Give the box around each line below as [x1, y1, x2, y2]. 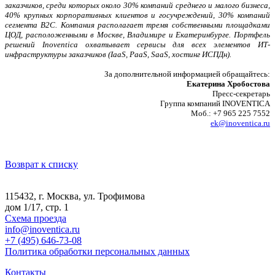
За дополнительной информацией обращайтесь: [104, 69, 270, 79]
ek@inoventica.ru [211, 118, 270, 128]
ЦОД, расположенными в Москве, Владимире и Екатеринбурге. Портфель [5, 29, 270, 39]
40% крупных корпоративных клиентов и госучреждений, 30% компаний [5, 10, 270, 20]
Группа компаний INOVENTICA [160, 98, 270, 108]
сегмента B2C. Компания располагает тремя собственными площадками [5, 20, 270, 29]
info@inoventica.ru [5, 223, 80, 234]
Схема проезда [5, 212, 66, 223]
